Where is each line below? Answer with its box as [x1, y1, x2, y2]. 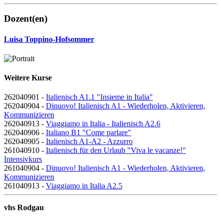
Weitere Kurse [4, 74, 52, 82]
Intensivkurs [4, 155, 42, 164]
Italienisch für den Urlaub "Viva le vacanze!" [46, 146, 186, 155]
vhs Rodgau [4, 203, 44, 212]
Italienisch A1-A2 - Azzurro [46, 137, 133, 146]
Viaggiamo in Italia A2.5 [46, 182, 122, 190]
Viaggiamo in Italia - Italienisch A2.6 [46, 119, 160, 128]
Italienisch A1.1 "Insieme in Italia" [46, 93, 153, 102]
